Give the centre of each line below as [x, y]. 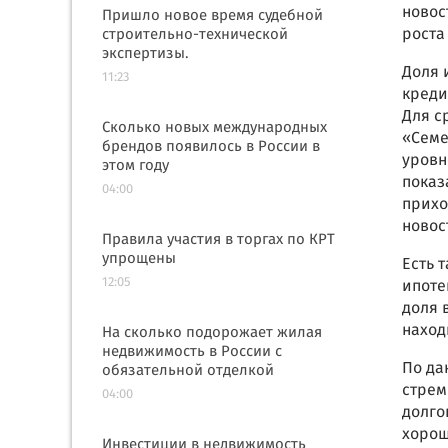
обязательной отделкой [188, 371]
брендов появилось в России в [211, 147]
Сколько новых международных [214, 128]
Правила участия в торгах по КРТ [218, 240]
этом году [135, 166]
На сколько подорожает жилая [212, 333]
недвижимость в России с [192, 352]
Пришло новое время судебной [212, 16]
